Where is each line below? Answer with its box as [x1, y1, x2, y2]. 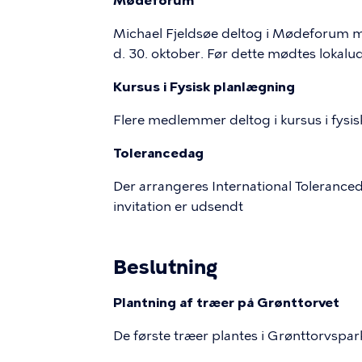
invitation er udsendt [113, 199, 243, 214]
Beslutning [113, 255, 217, 279]
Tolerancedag [113, 145, 204, 161]
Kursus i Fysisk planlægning [113, 79, 295, 95]
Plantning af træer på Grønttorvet [113, 295, 339, 310]
